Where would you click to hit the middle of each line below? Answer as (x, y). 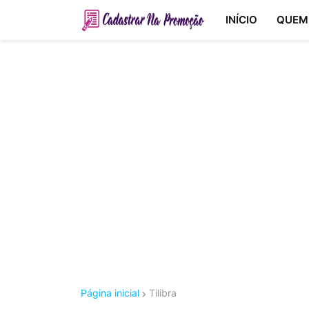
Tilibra (163, 293)
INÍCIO (241, 20)
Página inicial (110, 293)
